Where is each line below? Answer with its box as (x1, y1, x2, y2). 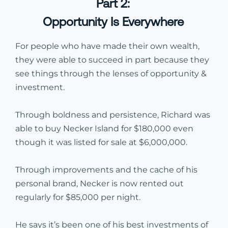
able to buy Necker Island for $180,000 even (15, 123, 193, 133)
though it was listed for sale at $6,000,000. (15, 137, 187, 147)
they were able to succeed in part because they (15, 54, 209, 65)
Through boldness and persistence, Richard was (15, 109, 210, 120)
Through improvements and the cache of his (15, 164, 197, 175)
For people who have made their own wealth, (15, 41, 199, 51)
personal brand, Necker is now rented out (15, 178, 184, 188)
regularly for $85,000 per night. (15, 192, 140, 202)
